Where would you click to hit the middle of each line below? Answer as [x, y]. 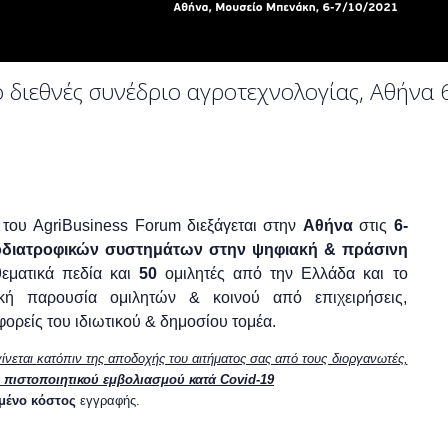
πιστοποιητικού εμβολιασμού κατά [112, 379]
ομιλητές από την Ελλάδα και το [286, 273]
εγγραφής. [110, 400]
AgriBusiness [81, 225]
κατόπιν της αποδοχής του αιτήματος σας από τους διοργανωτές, [222, 358]
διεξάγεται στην [241, 225]
